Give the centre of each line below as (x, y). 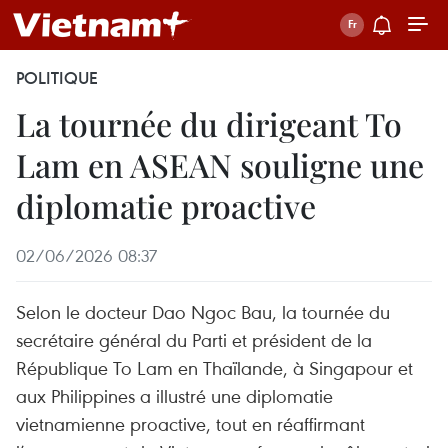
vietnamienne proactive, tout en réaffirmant (190, 423)
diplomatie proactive (166, 205)
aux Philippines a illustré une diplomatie (174, 395)
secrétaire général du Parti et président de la (194, 339)
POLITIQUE (57, 78)
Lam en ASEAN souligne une (220, 164)
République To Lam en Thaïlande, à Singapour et (214, 367)
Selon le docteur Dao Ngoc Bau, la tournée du (203, 311)
